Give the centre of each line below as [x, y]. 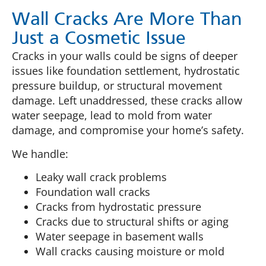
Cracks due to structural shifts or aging [132, 221]
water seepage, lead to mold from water [112, 115]
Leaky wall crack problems [101, 177]
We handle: [40, 153]
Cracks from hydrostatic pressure [118, 207]
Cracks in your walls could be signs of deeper [125, 56]
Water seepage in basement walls [120, 236]
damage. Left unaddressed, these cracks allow [127, 101]
